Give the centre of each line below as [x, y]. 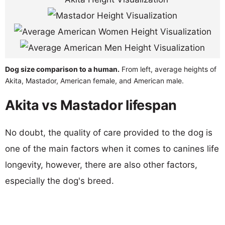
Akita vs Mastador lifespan [91, 105]
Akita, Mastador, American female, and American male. [94, 80]
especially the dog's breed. [60, 181]
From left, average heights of [168, 69]
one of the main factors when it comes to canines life [112, 148]
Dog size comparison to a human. [62, 69]
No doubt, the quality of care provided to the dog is [109, 132]
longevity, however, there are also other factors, [101, 164]
